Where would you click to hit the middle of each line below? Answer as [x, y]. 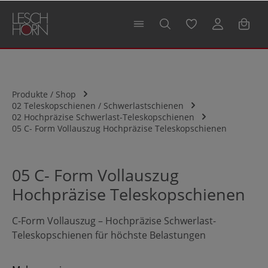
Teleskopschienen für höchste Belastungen [109, 235]
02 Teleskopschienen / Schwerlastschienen [98, 105]
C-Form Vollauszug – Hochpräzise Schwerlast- [114, 221]
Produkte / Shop [44, 94]
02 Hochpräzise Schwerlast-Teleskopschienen [103, 117]
